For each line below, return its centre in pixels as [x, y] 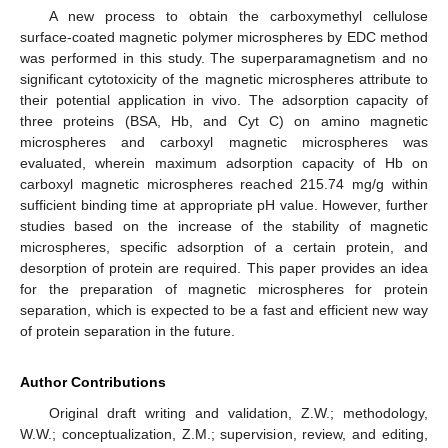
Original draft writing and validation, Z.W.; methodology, [238, 413]
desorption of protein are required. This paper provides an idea [224, 268]
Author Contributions [93, 382]
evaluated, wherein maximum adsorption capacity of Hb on [224, 163]
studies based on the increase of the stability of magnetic [224, 226]
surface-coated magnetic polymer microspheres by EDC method [224, 37]
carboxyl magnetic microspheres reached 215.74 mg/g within [224, 184]
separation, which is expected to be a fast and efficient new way [224, 310]
